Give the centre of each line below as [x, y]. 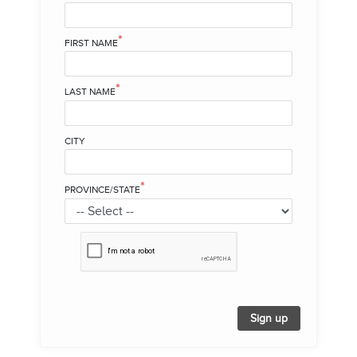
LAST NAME [90, 92]
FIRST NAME [91, 43]
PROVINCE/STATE [102, 190]
